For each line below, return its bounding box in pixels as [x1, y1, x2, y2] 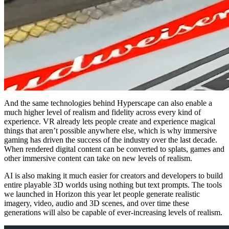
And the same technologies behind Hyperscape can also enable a [4, 99, 212, 108]
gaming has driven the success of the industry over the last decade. [4, 135, 217, 145]
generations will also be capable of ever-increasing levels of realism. [4, 208, 222, 217]
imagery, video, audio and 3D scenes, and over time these [4, 199, 189, 208]
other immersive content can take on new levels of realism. [4, 154, 192, 163]
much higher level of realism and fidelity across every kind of [4, 108, 201, 117]
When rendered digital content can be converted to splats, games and [4, 145, 224, 154]
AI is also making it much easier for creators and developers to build [4, 171, 223, 180]
